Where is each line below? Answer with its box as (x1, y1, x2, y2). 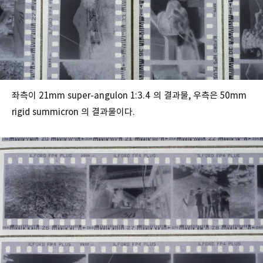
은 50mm (210, 89, 247, 101)
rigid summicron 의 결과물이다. (12, 106, 137, 117)
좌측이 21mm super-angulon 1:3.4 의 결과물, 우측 (12, 89, 210, 101)
